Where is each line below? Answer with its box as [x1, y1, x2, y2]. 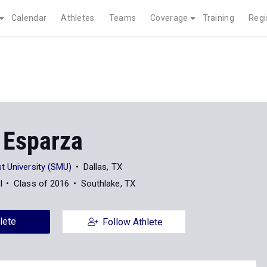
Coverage [150, 13, 188, 23]
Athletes [61, 13, 95, 23]
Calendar [11, 13, 47, 23]
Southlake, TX [80, 178, 135, 189]
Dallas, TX [83, 162, 122, 172]
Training [202, 13, 234, 23]
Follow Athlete [102, 216, 163, 228]
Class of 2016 [14, 178, 70, 189]
